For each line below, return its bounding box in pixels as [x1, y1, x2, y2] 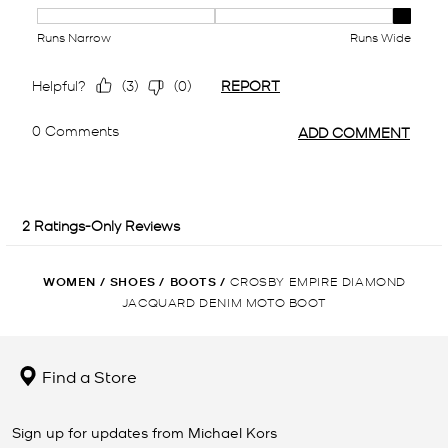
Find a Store [38, 364, 137, 387]
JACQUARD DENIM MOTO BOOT [121, 293, 327, 309]
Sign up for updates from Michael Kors [12, 422, 277, 441]
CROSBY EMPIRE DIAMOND [230, 272, 407, 288]
